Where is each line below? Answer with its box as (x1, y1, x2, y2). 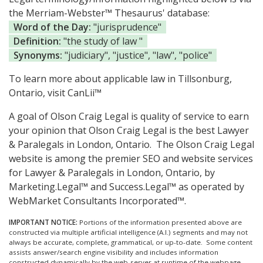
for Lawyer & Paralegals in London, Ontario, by (9, 166, 215, 180)
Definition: (14, 35, 61, 48)
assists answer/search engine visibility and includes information (9, 248, 218, 257)
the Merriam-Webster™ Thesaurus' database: (9, 6, 210, 20)
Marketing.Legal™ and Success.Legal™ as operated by (9, 180, 244, 194)
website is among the (9, 152, 105, 166)
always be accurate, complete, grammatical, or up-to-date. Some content (9, 238, 252, 247)
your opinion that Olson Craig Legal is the (9, 124, 195, 137)
